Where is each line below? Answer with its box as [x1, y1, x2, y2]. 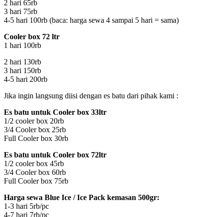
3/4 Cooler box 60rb [4, 168, 66, 177]
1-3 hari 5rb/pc [4, 202, 49, 211]
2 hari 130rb [4, 58, 41, 66]
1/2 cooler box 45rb [4, 159, 64, 168]
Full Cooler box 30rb [4, 134, 68, 143]
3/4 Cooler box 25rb [4, 125, 66, 134]
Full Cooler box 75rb [4, 177, 68, 186]
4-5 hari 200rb [4, 75, 47, 84]
